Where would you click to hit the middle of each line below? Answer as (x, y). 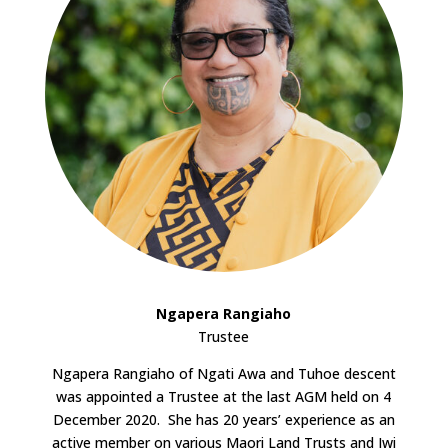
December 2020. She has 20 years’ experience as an (223, 419)
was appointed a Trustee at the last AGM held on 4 (224, 396)
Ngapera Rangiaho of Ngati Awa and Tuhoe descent (223, 373)
